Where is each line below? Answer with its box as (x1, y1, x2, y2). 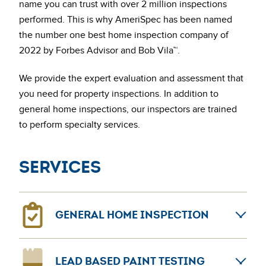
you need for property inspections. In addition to (19, 88, 218, 100)
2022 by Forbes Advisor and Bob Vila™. (19, 45, 180, 56)
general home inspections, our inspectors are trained (19, 103, 237, 115)
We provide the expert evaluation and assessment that (19, 72, 243, 84)
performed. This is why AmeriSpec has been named (19, 14, 232, 26)
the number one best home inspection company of (19, 29, 229, 41)
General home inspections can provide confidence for (19, 239, 241, 251)
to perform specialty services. (19, 119, 140, 131)
